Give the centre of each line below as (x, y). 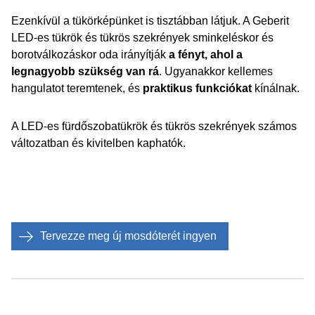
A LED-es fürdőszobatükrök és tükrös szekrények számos (154, 126)
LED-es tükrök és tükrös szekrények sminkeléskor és (142, 38)
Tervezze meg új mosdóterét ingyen (128, 236)
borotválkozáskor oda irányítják (90, 54)
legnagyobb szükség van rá (85, 71)
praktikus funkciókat (199, 88)
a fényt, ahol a (206, 54)
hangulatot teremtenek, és (77, 88)
